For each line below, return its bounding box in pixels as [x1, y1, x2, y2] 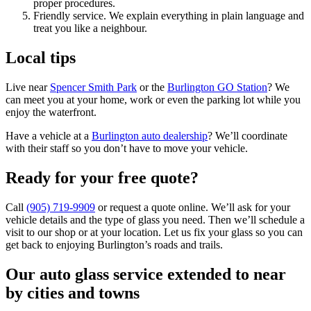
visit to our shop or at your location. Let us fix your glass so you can [6, 226, 303, 239]
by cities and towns [6, 283, 140, 302]
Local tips [6, 49, 76, 67]
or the [137, 81, 167, 94]
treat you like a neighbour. [33, 22, 147, 35]
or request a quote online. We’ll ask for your [95, 201, 290, 214]
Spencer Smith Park [50, 81, 137, 94]
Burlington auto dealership [92, 130, 208, 142]
